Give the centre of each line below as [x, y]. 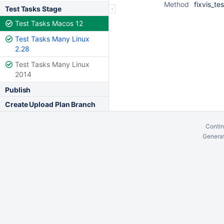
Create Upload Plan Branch [50, 104]
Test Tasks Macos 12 [49, 23]
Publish [18, 90]
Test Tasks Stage [33, 9]
